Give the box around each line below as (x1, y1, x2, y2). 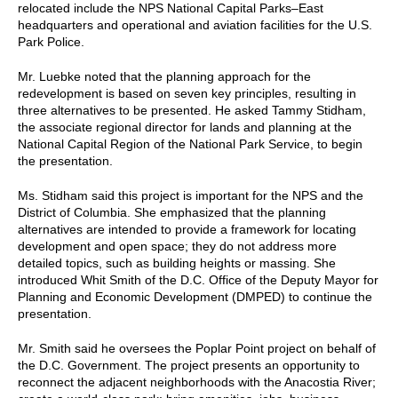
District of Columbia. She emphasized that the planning (18, 204, 326, 219)
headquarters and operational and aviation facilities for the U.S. (18, 17, 372, 32)
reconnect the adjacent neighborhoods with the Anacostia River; (18, 374, 376, 389)
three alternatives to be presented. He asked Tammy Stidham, (18, 102, 366, 117)
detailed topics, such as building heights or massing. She (18, 255, 336, 270)
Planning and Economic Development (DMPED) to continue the (18, 289, 372, 304)
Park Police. (18, 34, 84, 49)
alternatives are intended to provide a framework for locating (18, 221, 356, 236)
